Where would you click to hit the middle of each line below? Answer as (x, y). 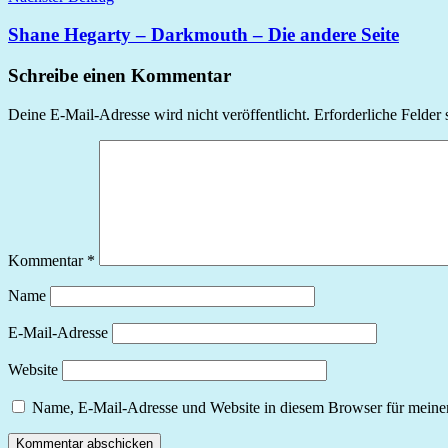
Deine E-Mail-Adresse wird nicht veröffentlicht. (159, 114)
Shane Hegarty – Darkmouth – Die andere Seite (203, 35)
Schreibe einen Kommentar (119, 76)
